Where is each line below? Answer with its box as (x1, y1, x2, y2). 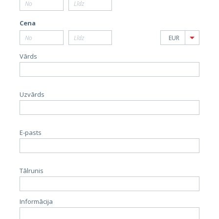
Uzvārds (20, 90, 44, 99)
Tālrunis (20, 166, 44, 175)
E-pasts (20, 128, 42, 137)
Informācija (20, 197, 53, 206)
